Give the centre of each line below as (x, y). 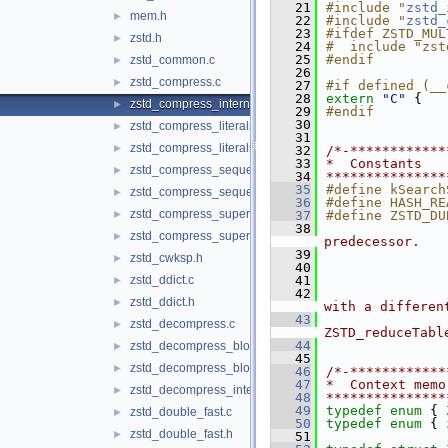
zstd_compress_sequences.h (209, 192)
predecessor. (372, 241)
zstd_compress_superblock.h (209, 236)
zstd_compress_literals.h (197, 148)
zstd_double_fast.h (181, 434)
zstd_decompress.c (182, 324)
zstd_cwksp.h (166, 258)
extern (350, 98)
